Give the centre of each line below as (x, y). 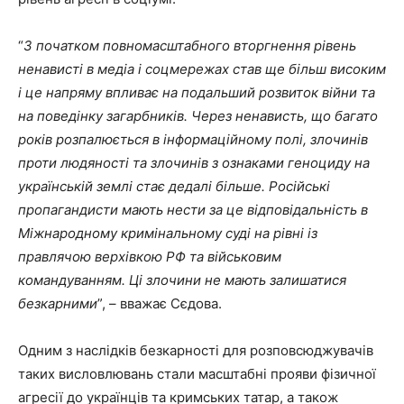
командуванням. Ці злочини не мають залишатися (182, 280)
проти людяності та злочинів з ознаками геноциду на (194, 163)
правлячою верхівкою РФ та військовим (150, 257)
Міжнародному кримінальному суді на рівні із (168, 234)
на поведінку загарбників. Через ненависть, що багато (198, 116)
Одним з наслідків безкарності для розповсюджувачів (196, 351)
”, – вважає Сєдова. (161, 304)
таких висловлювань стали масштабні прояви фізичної (197, 374)
